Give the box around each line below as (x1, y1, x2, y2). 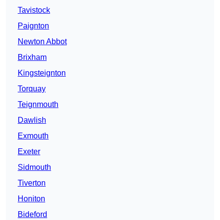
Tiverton (18, 179, 46, 188)
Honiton (18, 194, 45, 203)
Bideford (18, 210, 47, 219)
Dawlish (18, 116, 46, 125)
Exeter (18, 147, 40, 156)
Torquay (18, 84, 46, 93)
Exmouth (18, 132, 49, 140)
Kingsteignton (18, 69, 66, 78)
